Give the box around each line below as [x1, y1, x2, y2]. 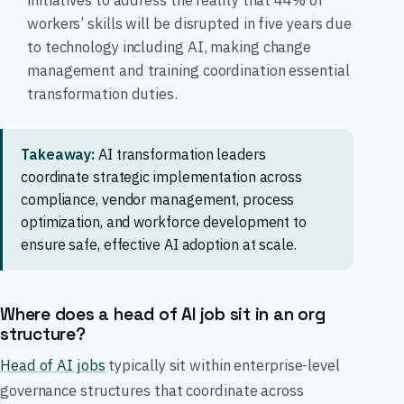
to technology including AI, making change [27, 37, 312, 58]
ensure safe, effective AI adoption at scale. [21, 234, 297, 253]
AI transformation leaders [95, 144, 266, 163]
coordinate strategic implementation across [21, 167, 302, 186]
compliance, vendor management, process [21, 189, 295, 208]
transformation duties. [27, 84, 178, 105]
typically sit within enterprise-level [105, 355, 340, 376]
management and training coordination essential [27, 60, 350, 81]
